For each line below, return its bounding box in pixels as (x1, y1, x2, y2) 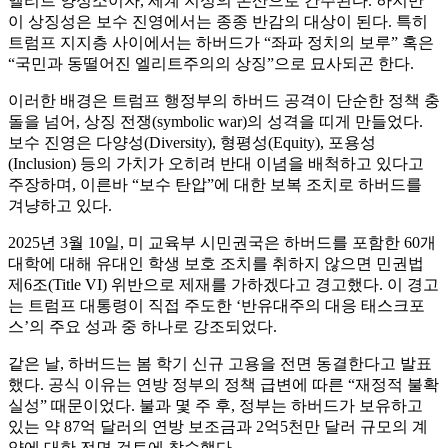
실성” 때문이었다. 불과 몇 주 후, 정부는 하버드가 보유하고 (8, 397, 423, 415)
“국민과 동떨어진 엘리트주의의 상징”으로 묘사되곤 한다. (8, 55, 414, 73)
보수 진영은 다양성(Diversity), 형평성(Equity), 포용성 (8, 134, 376, 152)
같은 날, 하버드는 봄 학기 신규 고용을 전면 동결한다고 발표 (8, 355, 432, 373)
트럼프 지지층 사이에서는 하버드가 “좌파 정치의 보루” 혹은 (8, 34, 434, 52)
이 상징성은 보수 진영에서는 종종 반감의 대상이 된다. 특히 (8, 13, 428, 31)
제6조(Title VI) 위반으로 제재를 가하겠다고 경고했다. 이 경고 (8, 276, 439, 294)
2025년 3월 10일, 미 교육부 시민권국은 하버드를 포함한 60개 (8, 234, 436, 252)
